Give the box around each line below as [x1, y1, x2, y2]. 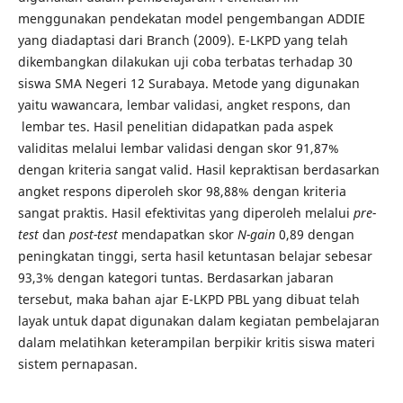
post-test [68, 226, 118, 243]
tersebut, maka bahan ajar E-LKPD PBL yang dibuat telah [17, 291, 360, 308]
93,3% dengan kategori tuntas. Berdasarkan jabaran [17, 269, 334, 286]
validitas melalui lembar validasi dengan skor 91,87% [17, 139, 339, 157]
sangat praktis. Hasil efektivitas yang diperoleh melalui [17, 204, 354, 221]
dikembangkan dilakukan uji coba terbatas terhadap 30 [17, 53, 353, 70]
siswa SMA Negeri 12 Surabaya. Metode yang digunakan [17, 75, 360, 92]
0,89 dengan [274, 226, 354, 243]
